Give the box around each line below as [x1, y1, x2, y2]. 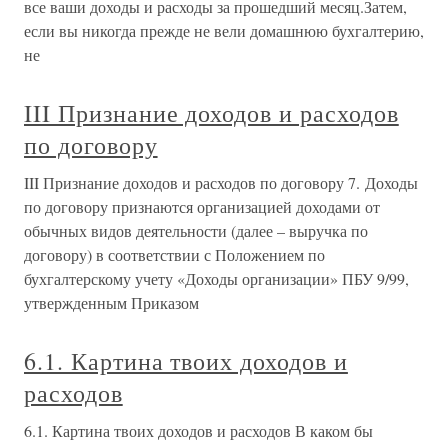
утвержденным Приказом [24, 291, 199, 313]
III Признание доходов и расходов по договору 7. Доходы [24, 171, 418, 193]
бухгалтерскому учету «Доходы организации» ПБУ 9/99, [24, 267, 409, 289]
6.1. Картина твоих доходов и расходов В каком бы [24, 419, 373, 441]
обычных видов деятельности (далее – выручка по [24, 219, 368, 241]
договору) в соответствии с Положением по [24, 243, 325, 265]
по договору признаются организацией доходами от [24, 195, 380, 217]
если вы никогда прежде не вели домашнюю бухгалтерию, [24, 19, 424, 41]
